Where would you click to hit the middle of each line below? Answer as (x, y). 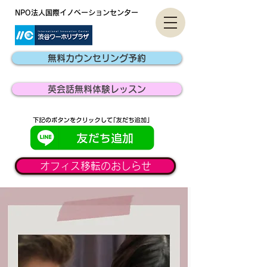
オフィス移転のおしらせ (95, 166)
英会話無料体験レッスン (97, 89)
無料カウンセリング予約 (97, 58)
